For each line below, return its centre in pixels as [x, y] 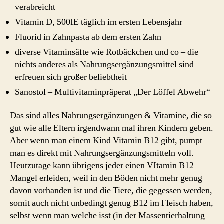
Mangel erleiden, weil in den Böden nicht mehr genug [106, 178]
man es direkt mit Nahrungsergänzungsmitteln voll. [102, 153]
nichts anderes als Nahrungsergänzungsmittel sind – [108, 64]
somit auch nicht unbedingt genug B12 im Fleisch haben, [112, 203]
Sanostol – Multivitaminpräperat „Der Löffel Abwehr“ [113, 92]
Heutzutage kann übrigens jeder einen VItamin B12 [102, 166]
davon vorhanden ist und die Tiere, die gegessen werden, [111, 191]
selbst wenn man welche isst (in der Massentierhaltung [107, 216]
